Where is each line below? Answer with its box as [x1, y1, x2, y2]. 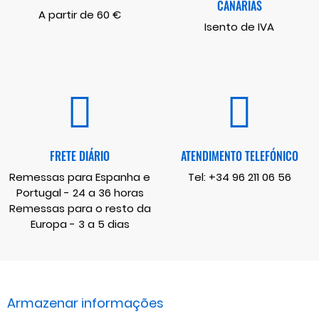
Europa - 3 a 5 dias [30, 216, 130, 231]
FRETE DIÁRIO [50, 147, 110, 164]
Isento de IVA [204, 19, 274, 34]
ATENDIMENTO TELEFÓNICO [180, 147, 298, 164]
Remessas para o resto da [9, 200, 151, 216]
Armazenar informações [7, 293, 164, 312]
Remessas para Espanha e [9, 169, 150, 184]
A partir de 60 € [38, 6, 121, 22]
